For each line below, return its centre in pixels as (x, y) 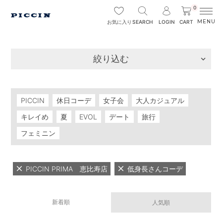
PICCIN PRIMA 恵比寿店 (67, 169)
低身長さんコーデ (155, 169)
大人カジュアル (160, 100)
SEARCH (143, 22)
